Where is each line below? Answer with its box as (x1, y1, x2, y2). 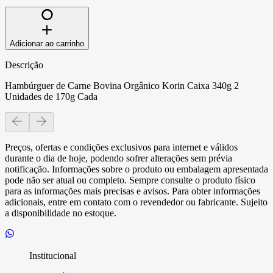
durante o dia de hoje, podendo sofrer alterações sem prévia (5, 152, 232, 163)
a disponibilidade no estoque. (5, 207, 116, 218)
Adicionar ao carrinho (10, 38, 84, 48)
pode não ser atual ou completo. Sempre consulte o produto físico (5, 174, 255, 185)
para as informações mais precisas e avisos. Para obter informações (5, 185, 260, 196)
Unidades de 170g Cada (5, 91, 97, 102)
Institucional (29, 250, 76, 261)
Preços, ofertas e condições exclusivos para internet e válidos (5, 141, 238, 152)
